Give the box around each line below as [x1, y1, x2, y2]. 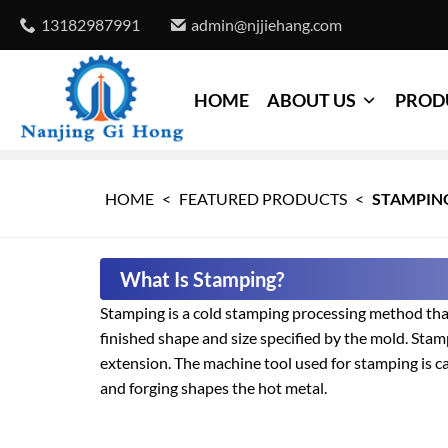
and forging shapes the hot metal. [100, 378, 327, 397]
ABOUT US [267, 88, 356, 111]
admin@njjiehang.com [191, 15, 342, 34]
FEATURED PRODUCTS [179, 189, 347, 208]
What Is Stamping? [120, 267, 284, 291]
